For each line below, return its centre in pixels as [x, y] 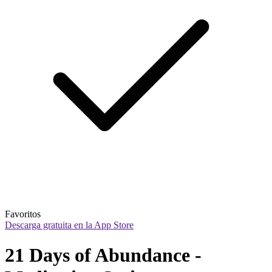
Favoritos [23, 214]
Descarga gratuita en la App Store [69, 225]
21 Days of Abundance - [103, 255]
